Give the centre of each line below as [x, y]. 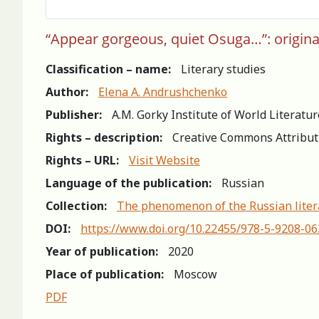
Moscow [195, 274]
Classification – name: [108, 69]
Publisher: [74, 114]
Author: [67, 91]
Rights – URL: [82, 160]
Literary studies [223, 69]
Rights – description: [104, 137]
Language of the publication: [129, 183]
